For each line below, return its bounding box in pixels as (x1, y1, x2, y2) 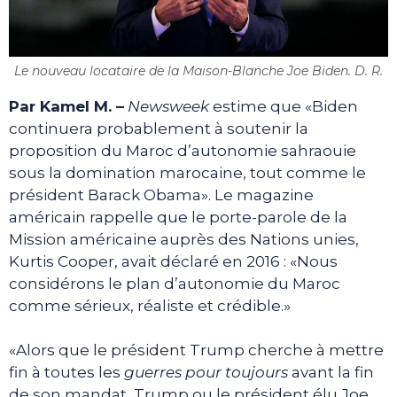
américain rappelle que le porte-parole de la (9, 207, 347, 226)
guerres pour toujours (124, 363, 288, 382)
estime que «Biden (209, 97, 358, 115)
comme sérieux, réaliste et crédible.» (9, 296, 291, 315)
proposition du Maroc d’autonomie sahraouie (9, 141, 356, 160)
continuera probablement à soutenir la (9, 119, 308, 137)
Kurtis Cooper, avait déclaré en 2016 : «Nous (9, 252, 338, 270)
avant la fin (288, 363, 374, 382)
